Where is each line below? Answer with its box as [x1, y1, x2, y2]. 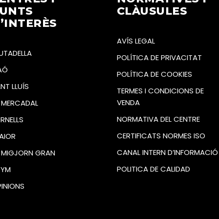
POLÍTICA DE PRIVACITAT [117, 52, 202, 63]
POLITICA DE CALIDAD [117, 163, 190, 174]
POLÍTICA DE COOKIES [117, 68, 192, 79]
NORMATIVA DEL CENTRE [117, 113, 200, 124]
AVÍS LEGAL [117, 35, 155, 46]
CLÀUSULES [117, 4, 187, 18]
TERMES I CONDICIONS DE [117, 85, 204, 96]
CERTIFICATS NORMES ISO [117, 130, 205, 141]
